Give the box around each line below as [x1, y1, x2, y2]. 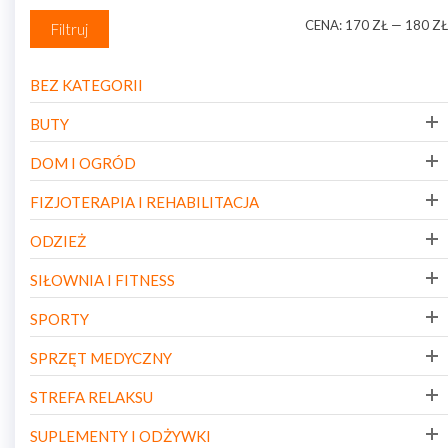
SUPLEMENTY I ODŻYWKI [30, 426, 211, 445]
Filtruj [51, 19, 88, 38]
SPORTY [30, 309, 89, 328]
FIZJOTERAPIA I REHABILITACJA [30, 192, 259, 211]
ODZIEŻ [30, 231, 86, 250]
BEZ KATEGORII [30, 75, 143, 94]
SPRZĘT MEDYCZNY [30, 348, 172, 367]
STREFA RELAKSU [30, 387, 153, 406]
